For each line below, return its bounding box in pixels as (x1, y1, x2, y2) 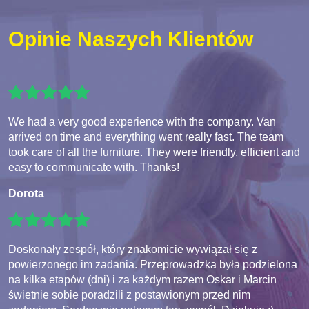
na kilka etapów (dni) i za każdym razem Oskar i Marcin (8, 274, 277, 286)
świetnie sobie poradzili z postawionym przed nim (8, 289, 250, 301)
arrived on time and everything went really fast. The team (8, 131, 283, 143)
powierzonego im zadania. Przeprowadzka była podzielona (8, 259, 297, 271)
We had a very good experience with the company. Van (8, 116, 276, 128)
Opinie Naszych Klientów (8, 28, 253, 51)
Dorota (8, 188, 44, 200)
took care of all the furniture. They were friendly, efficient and (8, 146, 300, 159)
